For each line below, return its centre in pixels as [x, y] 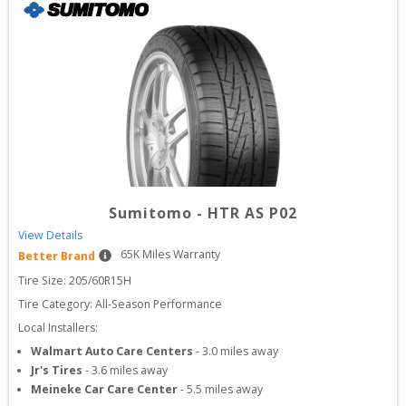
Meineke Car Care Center [104, 389]
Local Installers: [58, 328]
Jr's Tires [57, 370]
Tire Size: [43, 280]
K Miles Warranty [177, 254]
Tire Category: [55, 304]
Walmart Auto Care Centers [112, 351]
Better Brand [57, 256]
